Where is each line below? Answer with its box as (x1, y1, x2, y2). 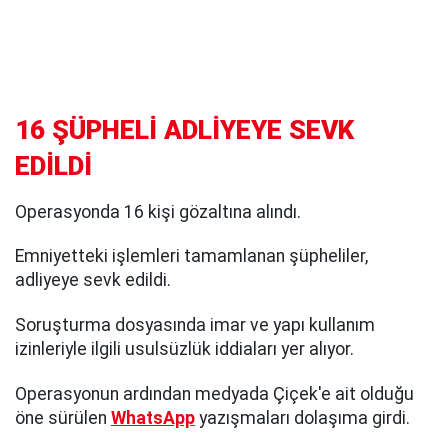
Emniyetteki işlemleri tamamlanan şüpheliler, (15, 246, 368, 267)
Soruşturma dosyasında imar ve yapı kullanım (15, 315, 375, 336)
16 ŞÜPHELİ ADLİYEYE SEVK (15, 114, 354, 145)
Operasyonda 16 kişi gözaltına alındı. (15, 201, 301, 222)
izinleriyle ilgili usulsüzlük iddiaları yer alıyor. (15, 339, 354, 360)
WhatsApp (111, 407, 195, 428)
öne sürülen (15, 407, 111, 428)
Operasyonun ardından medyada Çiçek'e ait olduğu (15, 383, 414, 404)
